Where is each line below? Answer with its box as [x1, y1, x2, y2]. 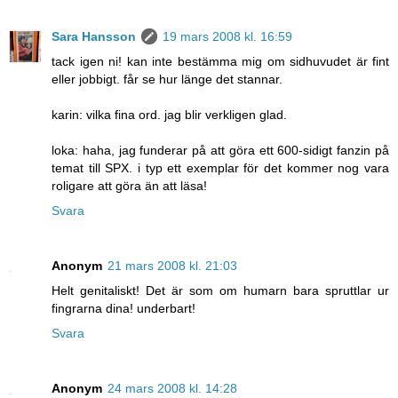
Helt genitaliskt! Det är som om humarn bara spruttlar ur [52, 283, 389, 298]
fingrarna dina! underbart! [52, 300, 195, 315]
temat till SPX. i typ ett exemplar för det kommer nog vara [52, 160, 389, 175]
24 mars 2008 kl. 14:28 [107, 380, 237, 395]
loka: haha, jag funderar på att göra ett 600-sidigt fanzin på [52, 142, 389, 157]
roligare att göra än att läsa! [52, 178, 207, 193]
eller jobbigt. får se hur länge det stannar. [52, 71, 283, 86]
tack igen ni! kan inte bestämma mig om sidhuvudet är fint [52, 53, 389, 68]
